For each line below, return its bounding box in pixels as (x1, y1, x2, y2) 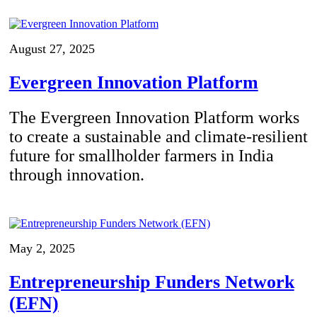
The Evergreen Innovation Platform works (8, 108, 299, 127)
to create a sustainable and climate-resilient (8, 127, 308, 146)
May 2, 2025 (8, 241, 75, 256)
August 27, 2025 (8, 42, 95, 57)
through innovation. (8, 166, 144, 185)
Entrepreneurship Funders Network (8, 272, 294, 293)
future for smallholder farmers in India (8, 146, 274, 166)
